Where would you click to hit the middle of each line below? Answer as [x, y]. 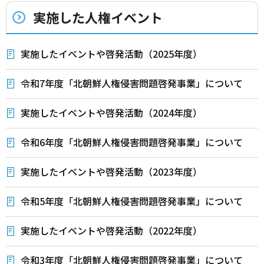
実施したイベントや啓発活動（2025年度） [111, 53]
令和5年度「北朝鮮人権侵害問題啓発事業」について [132, 201]
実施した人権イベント [98, 17]
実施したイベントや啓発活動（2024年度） [111, 112]
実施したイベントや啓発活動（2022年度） [111, 230]
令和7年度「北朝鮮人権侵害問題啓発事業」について [132, 83]
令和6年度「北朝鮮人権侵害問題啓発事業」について [132, 142]
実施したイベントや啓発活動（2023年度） [111, 171]
